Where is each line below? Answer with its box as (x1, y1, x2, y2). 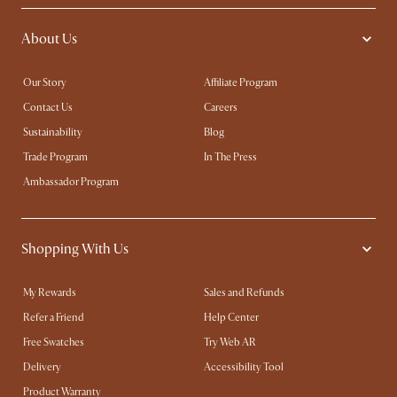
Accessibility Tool (204, 361, 284, 374)
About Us (21, 29, 77, 48)
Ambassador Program (23, 175, 119, 189)
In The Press (204, 151, 257, 164)
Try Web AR (204, 336, 256, 349)
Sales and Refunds (204, 286, 284, 300)
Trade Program (23, 151, 88, 164)
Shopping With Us (21, 239, 128, 258)
